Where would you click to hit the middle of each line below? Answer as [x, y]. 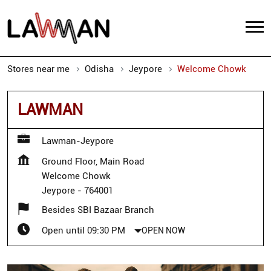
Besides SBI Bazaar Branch [98, 210]
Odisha [99, 69]
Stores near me [38, 69]
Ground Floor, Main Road [93, 161]
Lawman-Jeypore [78, 141]
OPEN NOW [163, 230]
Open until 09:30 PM [83, 230]
